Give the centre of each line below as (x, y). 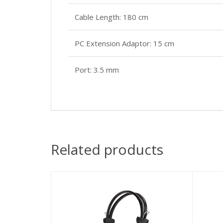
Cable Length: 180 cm (111, 17)
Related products (107, 149)
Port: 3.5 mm (97, 70)
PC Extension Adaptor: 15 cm (124, 43)
